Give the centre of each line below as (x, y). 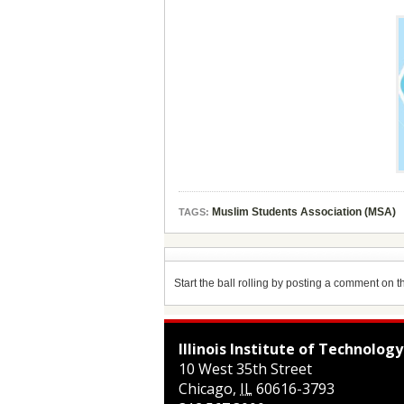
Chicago (206, 389)
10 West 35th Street (245, 369)
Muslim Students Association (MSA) (304, 212)
